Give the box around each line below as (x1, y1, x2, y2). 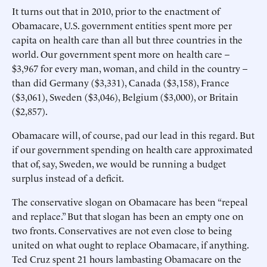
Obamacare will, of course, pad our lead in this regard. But (12, 128, 254, 141)
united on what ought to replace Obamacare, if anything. (12, 238, 249, 251)
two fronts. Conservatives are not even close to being (12, 223, 232, 237)
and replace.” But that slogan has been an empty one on (12, 209, 244, 222)
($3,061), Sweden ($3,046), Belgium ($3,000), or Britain (12, 90, 238, 103)
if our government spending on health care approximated (12, 142, 253, 156)
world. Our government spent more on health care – (12, 47, 229, 60)
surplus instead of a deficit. (12, 171, 124, 184)
